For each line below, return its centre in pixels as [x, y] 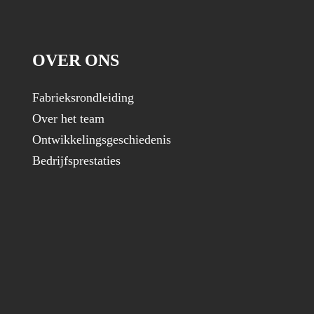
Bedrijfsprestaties [76, 161]
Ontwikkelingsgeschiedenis [102, 140]
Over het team [68, 119]
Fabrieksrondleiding [83, 98]
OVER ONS [76, 61]
